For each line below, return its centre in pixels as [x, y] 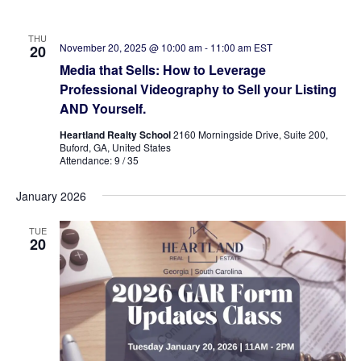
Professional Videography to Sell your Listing [198, 89]
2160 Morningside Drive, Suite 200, [250, 134]
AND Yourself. [102, 108]
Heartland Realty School [116, 135]
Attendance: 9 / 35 [99, 160]
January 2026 [51, 196]
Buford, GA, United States [115, 147]
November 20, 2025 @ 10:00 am [131, 47]
